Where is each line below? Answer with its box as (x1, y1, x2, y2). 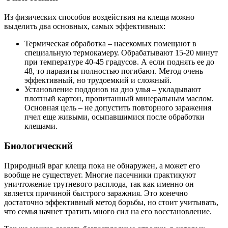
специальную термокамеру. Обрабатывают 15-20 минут (24, 48, 218, 58)
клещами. (24, 122, 58, 131)
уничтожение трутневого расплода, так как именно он (4, 179, 194, 188)
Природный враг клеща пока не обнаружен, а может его (4, 161, 200, 170)
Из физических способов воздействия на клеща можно (4, 13, 194, 22)
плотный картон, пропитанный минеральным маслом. (24, 94, 214, 103)
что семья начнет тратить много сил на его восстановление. (4, 207, 212, 216)
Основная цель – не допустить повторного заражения (24, 103, 211, 112)
